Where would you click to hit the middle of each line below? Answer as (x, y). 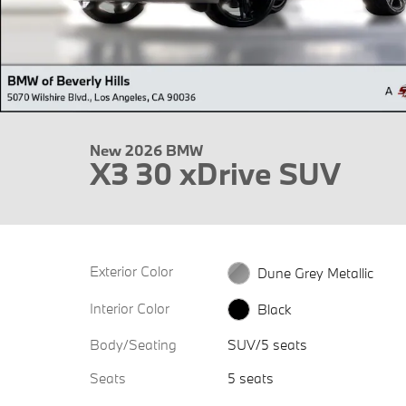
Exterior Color (131, 271)
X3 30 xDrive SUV (215, 174)
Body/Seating (133, 345)
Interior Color (130, 308)
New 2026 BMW (146, 150)
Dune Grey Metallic (315, 272)
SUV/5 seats (267, 345)
